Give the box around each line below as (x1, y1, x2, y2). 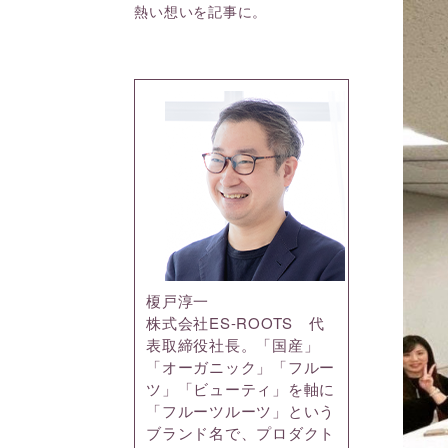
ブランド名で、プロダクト (146, 422, 336, 444)
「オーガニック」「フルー (146, 356, 336, 378)
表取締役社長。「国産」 (146, 334, 320, 356)
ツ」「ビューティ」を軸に (146, 378, 336, 400)
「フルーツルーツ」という (146, 400, 336, 422)
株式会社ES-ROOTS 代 (146, 312, 325, 334)
